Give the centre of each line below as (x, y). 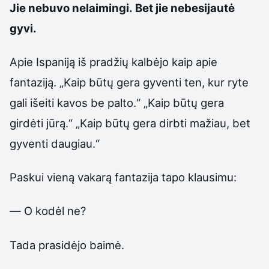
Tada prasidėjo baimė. (67, 245)
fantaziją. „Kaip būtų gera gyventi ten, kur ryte (129, 82)
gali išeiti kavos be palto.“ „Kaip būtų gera (117, 102)
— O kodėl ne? (48, 211)
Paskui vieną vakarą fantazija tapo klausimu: (123, 177)
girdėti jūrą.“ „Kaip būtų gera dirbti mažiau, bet (130, 123)
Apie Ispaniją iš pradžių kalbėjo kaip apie (113, 62)
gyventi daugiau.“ (55, 143)
